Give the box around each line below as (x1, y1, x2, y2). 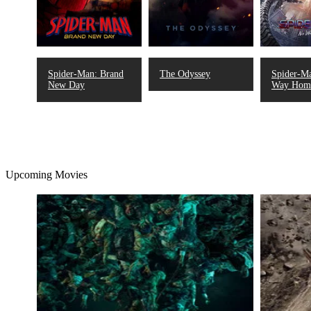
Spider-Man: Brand (48, 69, 124, 80)
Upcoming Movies (6, 169, 87, 181)
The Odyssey (160, 69, 210, 80)
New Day (48, 80, 85, 91)
